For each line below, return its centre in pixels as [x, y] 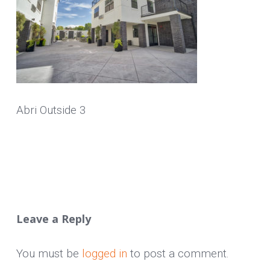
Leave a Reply [53, 218]
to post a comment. [178, 253]
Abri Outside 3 [51, 110]
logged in [104, 253]
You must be [49, 253]
